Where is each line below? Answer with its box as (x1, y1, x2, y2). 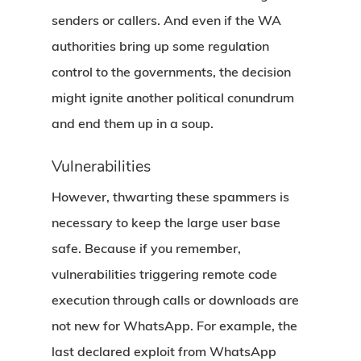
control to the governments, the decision (52, 64, 291, 80)
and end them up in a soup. (52, 115, 217, 131)
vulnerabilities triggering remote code (52, 266, 277, 282)
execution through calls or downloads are (52, 292, 299, 308)
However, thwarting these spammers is (52, 189, 289, 205)
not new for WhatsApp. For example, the (52, 317, 297, 334)
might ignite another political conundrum (52, 89, 294, 106)
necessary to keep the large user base (52, 214, 280, 230)
